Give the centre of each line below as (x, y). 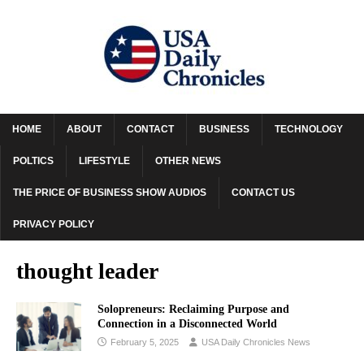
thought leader (87, 271)
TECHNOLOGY (309, 129)
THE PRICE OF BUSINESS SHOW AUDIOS (110, 193)
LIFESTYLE (104, 161)
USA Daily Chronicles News (256, 342)
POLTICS (33, 161)
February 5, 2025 (145, 342)
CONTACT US (263, 193)
